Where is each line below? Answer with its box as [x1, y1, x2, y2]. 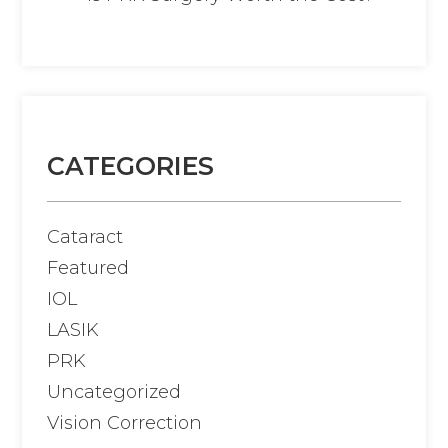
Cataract [47, 226, 124, 249]
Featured [47, 257, 130, 280]
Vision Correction [47, 412, 203, 435]
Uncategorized [47, 381, 182, 404]
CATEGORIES [47, 151, 215, 182]
